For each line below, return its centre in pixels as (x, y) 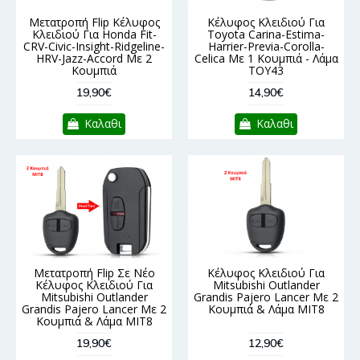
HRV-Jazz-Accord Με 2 (94, 58)
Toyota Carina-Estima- (266, 34)
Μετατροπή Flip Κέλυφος (94, 22)
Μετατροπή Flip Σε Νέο (94, 272)
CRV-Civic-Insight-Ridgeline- (94, 46)
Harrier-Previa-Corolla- (266, 46)
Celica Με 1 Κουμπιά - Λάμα (266, 58)
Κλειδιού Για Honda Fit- (94, 34)
